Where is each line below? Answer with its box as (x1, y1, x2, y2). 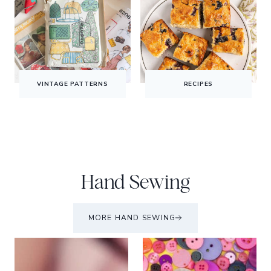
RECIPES (183, 79, 214, 88)
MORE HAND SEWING (88, 212, 176, 223)
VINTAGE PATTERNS (37, 79, 108, 88)
